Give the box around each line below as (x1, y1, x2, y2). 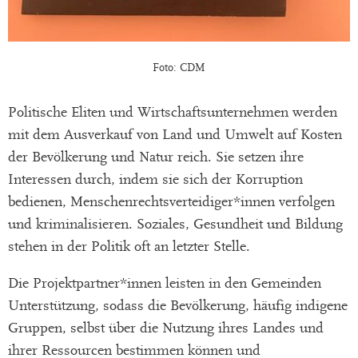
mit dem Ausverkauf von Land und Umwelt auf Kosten (8, 126, 342, 144)
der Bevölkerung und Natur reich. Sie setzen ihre (8, 149, 304, 166)
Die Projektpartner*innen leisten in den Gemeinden (8, 275, 321, 292)
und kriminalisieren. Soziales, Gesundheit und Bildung (8, 216, 343, 233)
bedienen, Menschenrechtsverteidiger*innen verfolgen (8, 193, 335, 211)
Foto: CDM (153, 61, 205, 75)
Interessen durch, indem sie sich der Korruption (8, 171, 303, 189)
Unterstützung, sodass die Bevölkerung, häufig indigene (8, 297, 348, 315)
